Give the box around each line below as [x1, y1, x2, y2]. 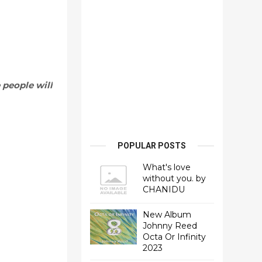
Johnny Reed [142, 220, 197, 231]
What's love [142, 162, 191, 173]
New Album [142, 209, 191, 220]
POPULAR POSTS [118, 141, 187, 150]
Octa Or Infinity [142, 232, 206, 242]
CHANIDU [142, 184, 185, 195]
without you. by [142, 173, 206, 184]
